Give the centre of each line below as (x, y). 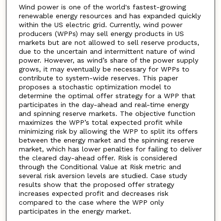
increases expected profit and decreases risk (93, 194)
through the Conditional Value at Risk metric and (100, 167)
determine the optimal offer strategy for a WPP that (107, 96)
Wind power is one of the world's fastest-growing (102, 7)
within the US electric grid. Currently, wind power (100, 25)
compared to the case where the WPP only (91, 203)
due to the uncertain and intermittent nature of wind (107, 52)
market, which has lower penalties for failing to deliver (110, 149)
